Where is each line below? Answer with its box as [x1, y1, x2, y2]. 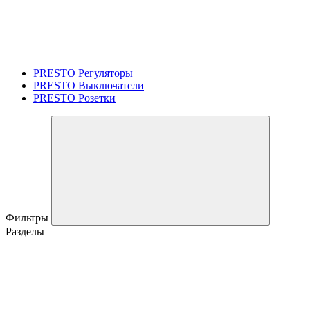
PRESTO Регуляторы [33, 66, 133, 79]
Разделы [6, 225, 44, 237]
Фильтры [6, 211, 51, 224]
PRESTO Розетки [33, 91, 116, 104]
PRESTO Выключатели [33, 79, 144, 91]
